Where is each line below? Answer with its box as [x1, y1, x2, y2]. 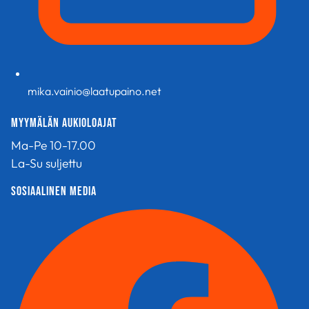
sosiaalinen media [11, 184, 97, 199]
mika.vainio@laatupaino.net [28, 83, 161, 98]
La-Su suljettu [11, 154, 82, 171]
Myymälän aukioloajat [11, 115, 117, 130]
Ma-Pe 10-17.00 [11, 137, 96, 153]
